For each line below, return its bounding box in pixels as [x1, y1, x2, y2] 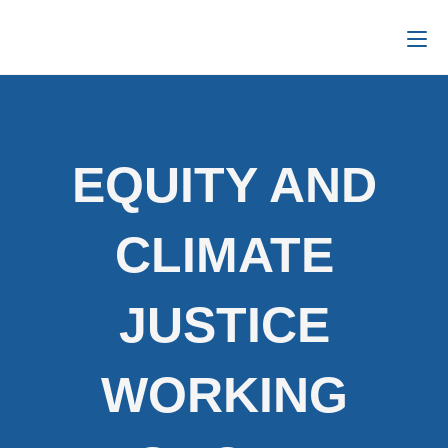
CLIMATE [114, 227, 334, 283]
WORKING [100, 367, 348, 423]
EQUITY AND [71, 157, 377, 213]
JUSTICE [118, 297, 330, 353]
